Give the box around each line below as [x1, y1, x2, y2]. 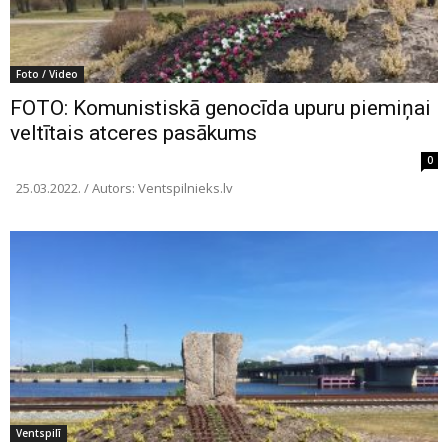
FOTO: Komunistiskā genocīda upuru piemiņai [10, 96, 431, 121]
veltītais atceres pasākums [10, 121, 257, 146]
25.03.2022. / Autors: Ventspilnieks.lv [10, 179, 233, 198]
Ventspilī [16, 426, 61, 441]
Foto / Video [16, 67, 78, 82]
